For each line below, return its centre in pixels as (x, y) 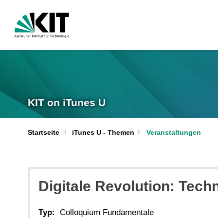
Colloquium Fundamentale (107, 212)
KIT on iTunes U (67, 102)
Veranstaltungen (174, 132)
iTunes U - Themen (103, 132)
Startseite (44, 132)
